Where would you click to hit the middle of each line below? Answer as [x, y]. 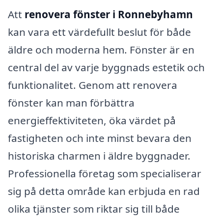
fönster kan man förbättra [71, 102]
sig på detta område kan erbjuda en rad [104, 191]
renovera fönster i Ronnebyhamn [109, 14]
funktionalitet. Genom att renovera [93, 85]
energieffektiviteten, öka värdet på [92, 120]
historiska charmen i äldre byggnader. [99, 155]
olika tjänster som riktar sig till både [94, 208]
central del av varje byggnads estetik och [106, 67]
